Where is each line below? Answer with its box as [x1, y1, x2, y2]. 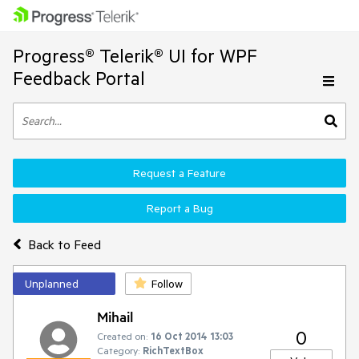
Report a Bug [146, 201, 213, 216]
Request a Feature [133, 166, 226, 180]
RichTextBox [143, 344, 204, 357]
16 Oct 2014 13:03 [151, 329, 233, 342]
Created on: [97, 329, 147, 342]
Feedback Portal [13, 67, 145, 90]
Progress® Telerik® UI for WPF [13, 44, 257, 67]
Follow [151, 276, 183, 291]
